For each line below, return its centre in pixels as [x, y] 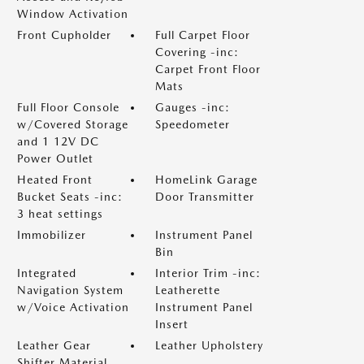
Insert [172, 324]
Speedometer [193, 124]
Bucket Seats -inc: [70, 197]
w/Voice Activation [73, 307]
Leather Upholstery [209, 345]
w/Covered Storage [73, 124]
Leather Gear [54, 345]
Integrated [47, 273]
